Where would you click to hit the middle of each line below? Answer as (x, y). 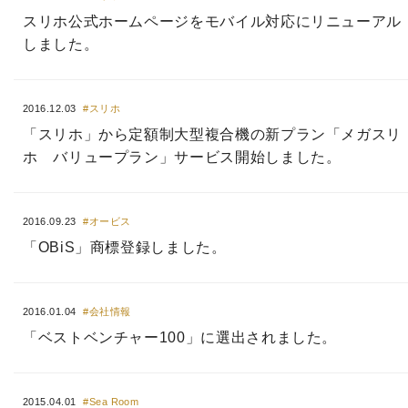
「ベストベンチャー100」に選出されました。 (180, 337)
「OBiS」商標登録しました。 (125, 247)
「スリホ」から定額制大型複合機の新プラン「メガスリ (212, 134)
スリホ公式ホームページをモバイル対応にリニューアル (212, 21)
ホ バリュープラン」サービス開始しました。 (182, 157)
